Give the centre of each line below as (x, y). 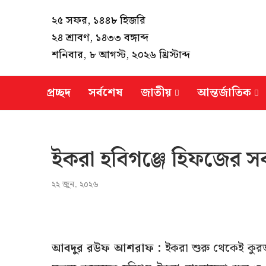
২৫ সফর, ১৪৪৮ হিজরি (99, 20)
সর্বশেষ (106, 93)
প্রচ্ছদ (58, 93)
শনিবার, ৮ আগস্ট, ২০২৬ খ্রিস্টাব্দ (121, 55)
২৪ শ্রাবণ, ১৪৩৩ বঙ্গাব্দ (100, 38)
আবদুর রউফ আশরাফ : (107, 248)
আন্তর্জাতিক (224, 93)
